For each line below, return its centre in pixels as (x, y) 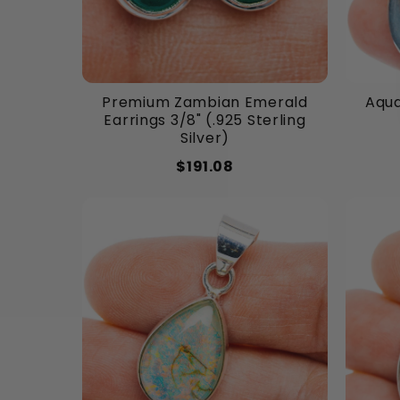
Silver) (205, 138)
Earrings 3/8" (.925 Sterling (205, 121)
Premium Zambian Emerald (205, 103)
